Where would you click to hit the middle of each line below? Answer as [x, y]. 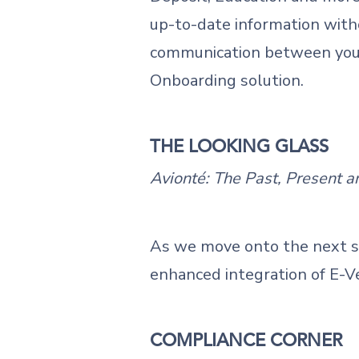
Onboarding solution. [227, 81]
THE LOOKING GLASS [239, 146]
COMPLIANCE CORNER [246, 340]
